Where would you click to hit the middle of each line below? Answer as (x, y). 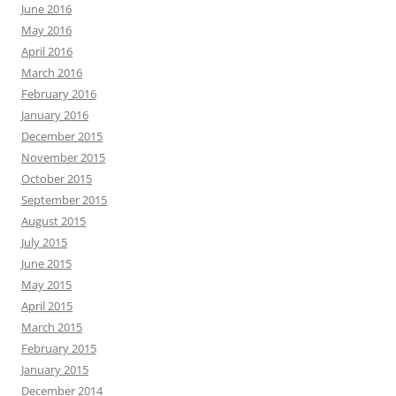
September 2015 (64, 200)
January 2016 (55, 115)
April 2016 (47, 52)
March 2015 (52, 327)
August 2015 (53, 221)
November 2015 (63, 158)
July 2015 (44, 243)
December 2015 (62, 137)
